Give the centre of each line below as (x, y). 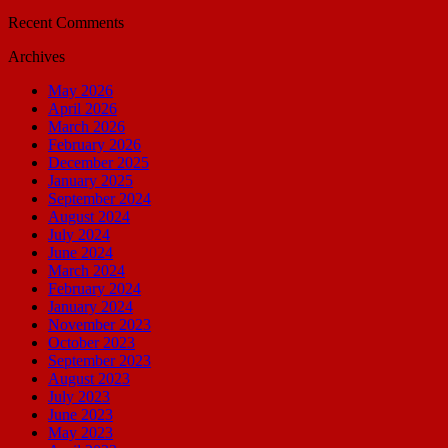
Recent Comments (66, 22)
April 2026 (82, 108)
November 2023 (99, 324)
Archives (36, 56)
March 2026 (86, 126)
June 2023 (80, 414)
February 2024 (94, 288)
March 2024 (86, 270)
